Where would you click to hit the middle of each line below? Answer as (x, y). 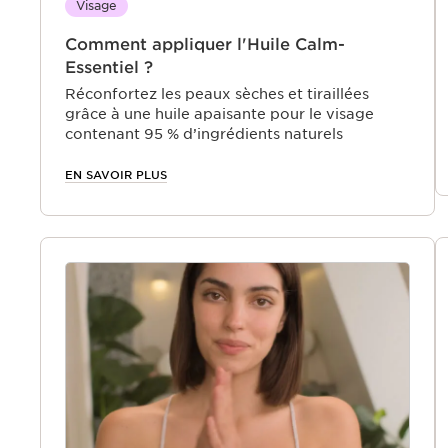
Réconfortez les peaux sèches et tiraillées (217, 93)
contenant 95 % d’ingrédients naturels (204, 133)
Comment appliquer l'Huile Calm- (205, 44)
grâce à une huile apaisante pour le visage (219, 113)
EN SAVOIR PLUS (116, 174)
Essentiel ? (109, 67)
